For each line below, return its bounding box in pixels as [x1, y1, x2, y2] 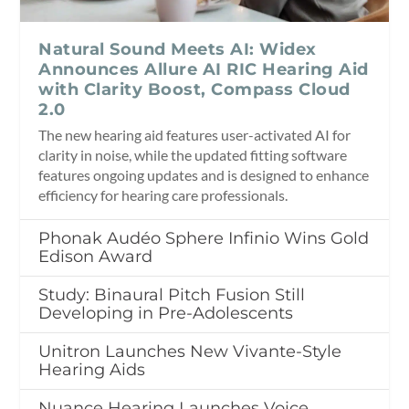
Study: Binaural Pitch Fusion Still [38, 284, 306, 305]
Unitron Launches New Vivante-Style [38, 341, 342, 362]
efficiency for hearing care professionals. [38, 185, 288, 204]
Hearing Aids [38, 359, 146, 380]
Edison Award [38, 246, 153, 267]
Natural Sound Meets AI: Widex [38, 38, 317, 59]
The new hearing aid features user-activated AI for [38, 125, 351, 143]
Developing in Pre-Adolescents [38, 302, 294, 323]
